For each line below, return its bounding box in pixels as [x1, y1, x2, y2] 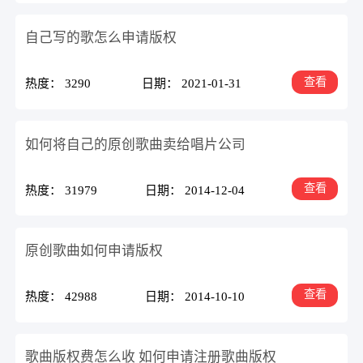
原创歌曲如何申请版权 [25, 242, 164, 258]
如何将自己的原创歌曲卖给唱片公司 [25, 136, 246, 152]
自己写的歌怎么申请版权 [25, 30, 177, 46]
